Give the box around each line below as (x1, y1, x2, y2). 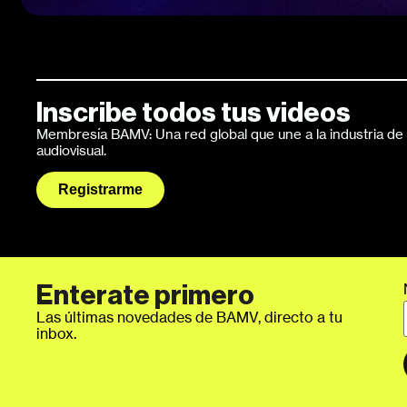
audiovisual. (36, 141, 107, 159)
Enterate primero (36, 281, 255, 309)
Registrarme (58, 182, 144, 198)
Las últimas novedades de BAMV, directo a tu (36, 307, 343, 326)
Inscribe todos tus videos (36, 98, 352, 126)
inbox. (36, 323, 77, 342)
